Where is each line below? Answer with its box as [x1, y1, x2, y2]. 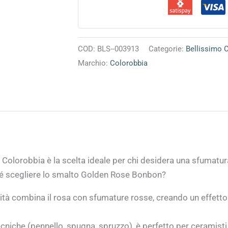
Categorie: [149, 44, 186, 53]
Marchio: [78, 58, 110, 68]
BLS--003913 [97, 44, 139, 53]
